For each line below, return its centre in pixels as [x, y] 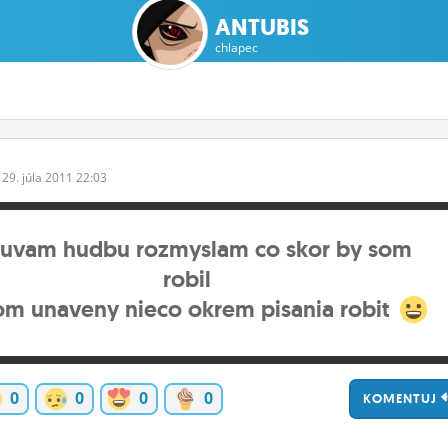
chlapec [236, 47]
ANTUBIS [262, 27]
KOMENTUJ [402, 398]
